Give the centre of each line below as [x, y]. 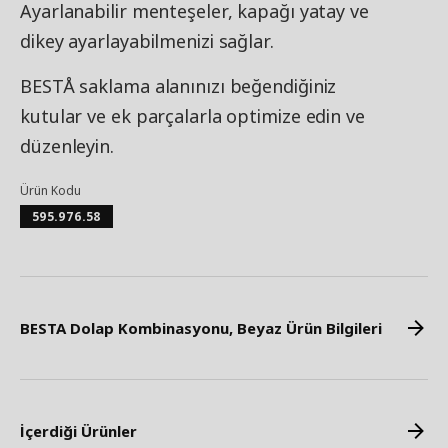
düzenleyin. [67, 146]
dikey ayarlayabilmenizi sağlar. [147, 41]
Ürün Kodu [50, 190]
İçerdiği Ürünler [78, 431]
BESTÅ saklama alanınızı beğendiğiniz [178, 86]
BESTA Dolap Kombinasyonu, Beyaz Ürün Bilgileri [201, 328]
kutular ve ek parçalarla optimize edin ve [192, 116]
